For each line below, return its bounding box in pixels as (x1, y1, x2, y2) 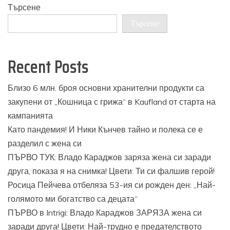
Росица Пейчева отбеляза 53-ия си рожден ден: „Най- (8, 179, 216, 190)
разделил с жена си (8, 138, 82, 148)
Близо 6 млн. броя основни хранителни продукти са (8, 82, 204, 93)
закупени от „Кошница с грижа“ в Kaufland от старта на (8, 96, 216, 107)
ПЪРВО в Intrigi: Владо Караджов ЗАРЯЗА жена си (8, 207, 202, 218)
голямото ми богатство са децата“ (8, 193, 138, 204)
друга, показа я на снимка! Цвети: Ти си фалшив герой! (8, 165, 215, 176)
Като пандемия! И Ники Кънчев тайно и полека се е (8, 124, 203, 135)
